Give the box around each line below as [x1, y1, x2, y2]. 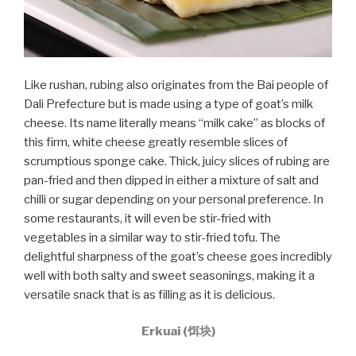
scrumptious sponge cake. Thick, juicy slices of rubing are [24, 153, 330, 168]
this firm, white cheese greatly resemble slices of [24, 134, 288, 149]
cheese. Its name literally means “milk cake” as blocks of [24, 115, 325, 130]
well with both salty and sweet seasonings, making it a [24, 268, 315, 283]
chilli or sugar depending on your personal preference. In [24, 192, 323, 207]
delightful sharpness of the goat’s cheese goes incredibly [24, 249, 332, 264]
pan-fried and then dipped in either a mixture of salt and [24, 172, 319, 188]
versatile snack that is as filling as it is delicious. [24, 287, 275, 302]
